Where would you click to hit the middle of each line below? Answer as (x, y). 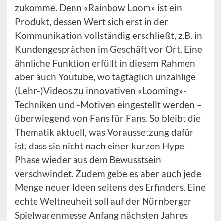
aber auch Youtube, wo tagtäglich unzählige (105, 77)
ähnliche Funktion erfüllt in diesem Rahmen (105, 63)
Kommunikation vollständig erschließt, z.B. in (109, 35)
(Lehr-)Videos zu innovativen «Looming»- (101, 91)
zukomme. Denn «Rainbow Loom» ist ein (98, 8)
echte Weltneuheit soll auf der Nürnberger (103, 201)
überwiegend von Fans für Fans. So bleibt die (108, 118)
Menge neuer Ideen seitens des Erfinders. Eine (110, 187)
